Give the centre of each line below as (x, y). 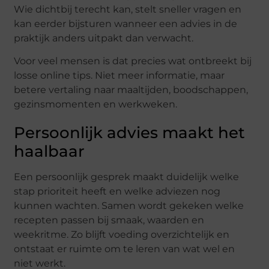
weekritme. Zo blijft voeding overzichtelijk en (122, 234)
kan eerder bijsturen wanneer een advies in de (126, 23)
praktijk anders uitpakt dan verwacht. (104, 38)
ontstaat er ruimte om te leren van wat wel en (125, 249)
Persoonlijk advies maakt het (130, 132)
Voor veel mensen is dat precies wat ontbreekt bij (133, 61)
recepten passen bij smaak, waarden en (109, 220)
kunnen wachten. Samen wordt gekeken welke (129, 205)
